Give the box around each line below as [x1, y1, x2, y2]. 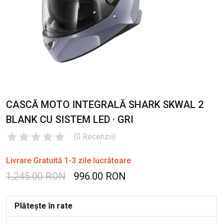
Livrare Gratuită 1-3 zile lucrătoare [6, 155, 131, 165]
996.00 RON [74, 170, 126, 182]
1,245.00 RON [6, 170, 66, 182]
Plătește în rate [14, 201, 73, 211]
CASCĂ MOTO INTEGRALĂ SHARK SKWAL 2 [6, 98, 204, 111]
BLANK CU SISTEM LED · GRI [6, 113, 133, 125]
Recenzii [83, 131, 113, 141]
